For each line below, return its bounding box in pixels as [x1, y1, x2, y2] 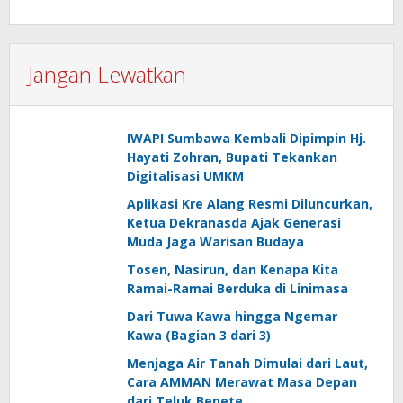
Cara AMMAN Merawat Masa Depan [127, 372, 357, 390]
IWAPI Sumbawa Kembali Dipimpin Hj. [127, 129, 366, 147]
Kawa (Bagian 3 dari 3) [127, 326, 271, 344]
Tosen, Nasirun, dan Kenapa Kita [127, 260, 338, 278]
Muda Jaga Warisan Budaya [127, 232, 304, 250]
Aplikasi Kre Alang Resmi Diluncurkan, [127, 194, 372, 212]
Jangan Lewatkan [28, 58, 186, 89]
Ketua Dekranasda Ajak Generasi [127, 213, 341, 231]
